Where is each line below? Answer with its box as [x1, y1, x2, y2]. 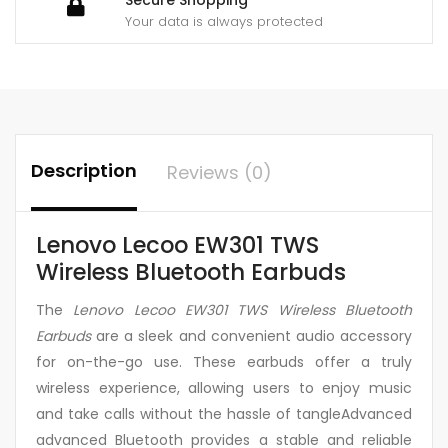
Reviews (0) [167, 159, 272, 185]
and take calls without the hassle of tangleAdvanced [36, 404, 412, 425]
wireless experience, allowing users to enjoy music [36, 378, 412, 399]
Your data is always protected [125, 11, 323, 31]
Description [31, 157, 137, 183]
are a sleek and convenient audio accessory [91, 326, 412, 347]
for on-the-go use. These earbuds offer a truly [36, 352, 412, 373]
